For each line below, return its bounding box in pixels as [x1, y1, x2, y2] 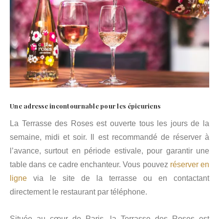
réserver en [170, 160, 209, 169]
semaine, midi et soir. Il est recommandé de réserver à [10, 132, 209, 141]
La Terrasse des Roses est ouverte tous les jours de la [10, 119, 209, 128]
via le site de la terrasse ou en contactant [27, 174, 209, 182]
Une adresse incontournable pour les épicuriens [10, 101, 161, 110]
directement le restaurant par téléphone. [10, 187, 147, 196]
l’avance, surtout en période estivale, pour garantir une [10, 146, 209, 155]
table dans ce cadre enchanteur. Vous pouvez [10, 160, 170, 169]
